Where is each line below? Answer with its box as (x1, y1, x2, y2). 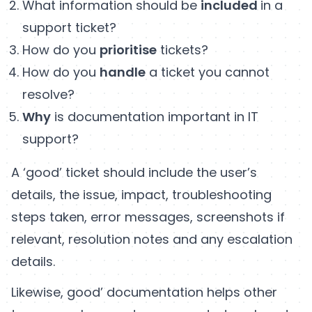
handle (100, 63, 146, 81)
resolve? (22, 85, 75, 103)
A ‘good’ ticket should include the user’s (11, 163, 257, 181)
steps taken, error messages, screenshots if (11, 208, 285, 226)
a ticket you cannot (146, 63, 270, 81)
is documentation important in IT (51, 107, 258, 125)
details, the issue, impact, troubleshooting (11, 185, 272, 203)
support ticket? (22, 18, 116, 36)
